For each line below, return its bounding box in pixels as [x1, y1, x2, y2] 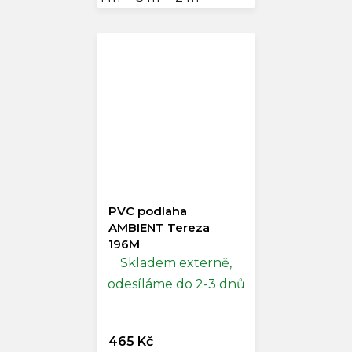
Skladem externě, [120, 255, 232, 271]
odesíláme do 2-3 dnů [107, 277, 245, 292]
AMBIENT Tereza [108, 220, 210, 236]
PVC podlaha [108, 203, 187, 219]
